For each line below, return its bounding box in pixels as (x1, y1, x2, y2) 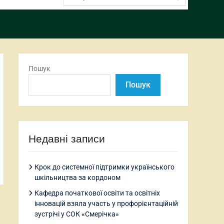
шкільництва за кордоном (34, 173, 120, 181)
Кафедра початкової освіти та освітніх (34, 189, 160, 197)
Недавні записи (28, 133, 105, 144)
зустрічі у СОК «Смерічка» (34, 210, 119, 218)
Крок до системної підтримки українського (34, 163, 174, 171)
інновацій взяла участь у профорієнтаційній (34, 199, 178, 207)
